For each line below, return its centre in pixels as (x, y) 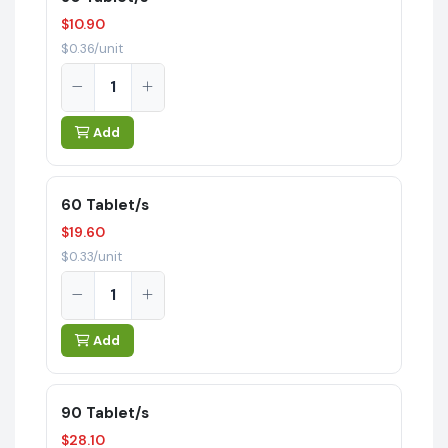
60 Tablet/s (104, 204)
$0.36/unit (91, 48)
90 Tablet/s (104, 412)
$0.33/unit (91, 256)
